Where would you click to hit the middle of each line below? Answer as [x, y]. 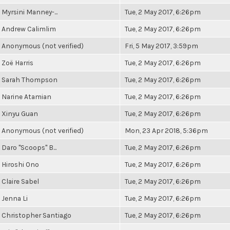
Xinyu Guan [20, 113]
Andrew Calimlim [29, 29]
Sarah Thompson [30, 80]
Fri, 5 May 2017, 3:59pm [161, 46]
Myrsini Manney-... [30, 12]
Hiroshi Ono [20, 164]
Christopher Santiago [36, 215]
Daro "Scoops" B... [29, 147]
